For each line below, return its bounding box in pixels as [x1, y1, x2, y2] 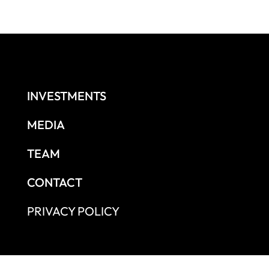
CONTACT [27, 174, 83, 190]
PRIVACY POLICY [27, 203, 120, 219]
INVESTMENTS [27, 88, 107, 103]
